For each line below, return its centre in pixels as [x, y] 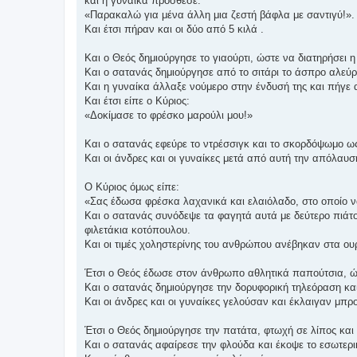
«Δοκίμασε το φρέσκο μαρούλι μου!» [169, 116]
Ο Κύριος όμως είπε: [132, 187]
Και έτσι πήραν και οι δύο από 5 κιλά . [174, 29]
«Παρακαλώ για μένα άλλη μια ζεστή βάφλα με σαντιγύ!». [220, 15]
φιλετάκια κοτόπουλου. [137, 230]
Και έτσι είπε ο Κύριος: [137, 101]
